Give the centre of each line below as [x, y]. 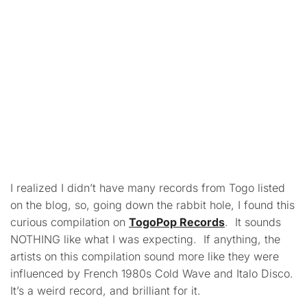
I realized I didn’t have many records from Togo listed [148, 188]
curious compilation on [70, 222]
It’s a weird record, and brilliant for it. [106, 291]
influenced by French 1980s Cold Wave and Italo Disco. [153, 273]
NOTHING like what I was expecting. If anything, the [145, 239]
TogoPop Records [177, 222]
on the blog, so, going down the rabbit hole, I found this [152, 205]
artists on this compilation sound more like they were [145, 256]
